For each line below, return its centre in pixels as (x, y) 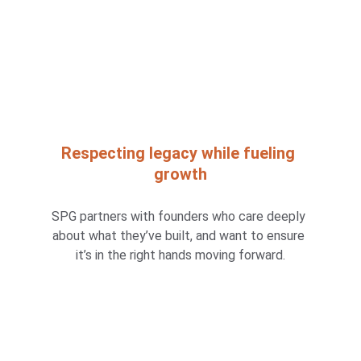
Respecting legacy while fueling (180, 153)
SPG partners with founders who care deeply (180, 216)
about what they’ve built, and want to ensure (180, 236)
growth (180, 174)
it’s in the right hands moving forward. (180, 255)
